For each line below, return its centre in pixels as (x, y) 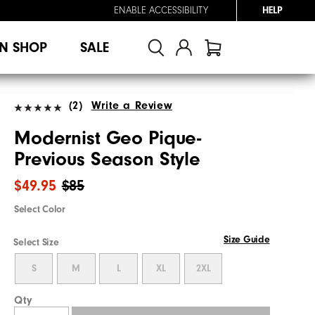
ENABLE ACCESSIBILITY (161, 11)
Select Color (40, 209)
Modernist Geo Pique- (108, 138)
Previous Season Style (108, 159)
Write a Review (132, 105)
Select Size (36, 242)
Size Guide (247, 239)
